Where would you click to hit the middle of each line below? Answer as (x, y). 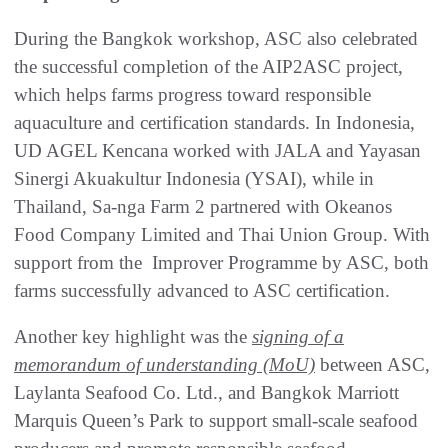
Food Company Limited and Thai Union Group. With (222, 235)
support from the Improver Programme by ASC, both (221, 263)
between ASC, (372, 365)
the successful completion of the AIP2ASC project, (208, 67)
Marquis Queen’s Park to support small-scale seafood (216, 421)
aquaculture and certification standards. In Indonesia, (214, 123)
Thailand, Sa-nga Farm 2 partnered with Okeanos (203, 207)
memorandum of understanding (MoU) (164, 365)
